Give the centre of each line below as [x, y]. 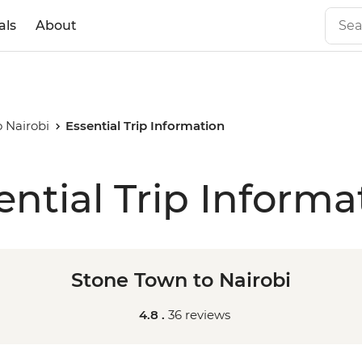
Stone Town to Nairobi [181, 280]
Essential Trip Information [145, 126]
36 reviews [199, 315]
